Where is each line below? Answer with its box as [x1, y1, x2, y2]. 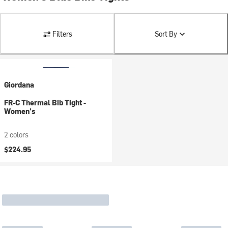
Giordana [4, 80, 34, 90]
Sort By [154, 29, 177, 39]
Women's [4, 106, 36, 116]
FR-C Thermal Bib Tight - [4, 98, 86, 107]
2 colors [4, 130, 28, 139]
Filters [52, 29, 72, 39]
